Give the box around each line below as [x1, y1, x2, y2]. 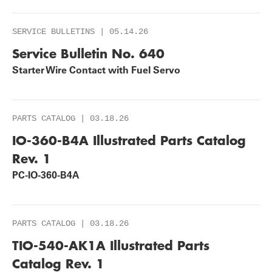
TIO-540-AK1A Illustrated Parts [12, 237, 209, 253]
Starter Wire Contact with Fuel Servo [12, 64, 180, 76]
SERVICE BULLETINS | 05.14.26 [12, 27, 148, 36]
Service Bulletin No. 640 [12, 46, 165, 61]
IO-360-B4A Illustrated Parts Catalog [12, 132, 246, 148]
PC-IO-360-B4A [12, 169, 80, 181]
